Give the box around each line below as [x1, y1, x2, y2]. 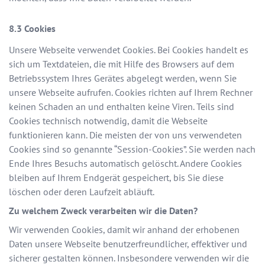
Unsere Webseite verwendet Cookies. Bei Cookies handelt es [9, 44, 248, 56]
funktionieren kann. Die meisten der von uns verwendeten [9, 129, 242, 141]
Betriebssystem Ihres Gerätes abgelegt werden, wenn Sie [9, 72, 237, 85]
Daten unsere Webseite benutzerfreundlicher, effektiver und [9, 238, 247, 250]
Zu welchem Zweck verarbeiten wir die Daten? [9, 205, 198, 217]
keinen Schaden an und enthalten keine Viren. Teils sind [9, 101, 234, 113]
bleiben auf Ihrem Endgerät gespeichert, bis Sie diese [9, 172, 224, 184]
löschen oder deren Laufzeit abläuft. [9, 186, 154, 198]
